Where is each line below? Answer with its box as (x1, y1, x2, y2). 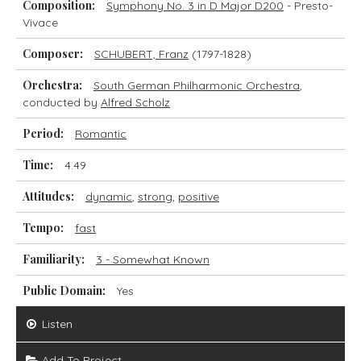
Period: (23, 126, 64, 141)
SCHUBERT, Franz (94, 47, 189, 61)
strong (138, 189, 172, 204)
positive (178, 189, 219, 204)
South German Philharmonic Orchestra (93, 78, 300, 93)
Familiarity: (23, 251, 85, 267)
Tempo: (23, 220, 64, 235)
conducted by (23, 95, 101, 110)
